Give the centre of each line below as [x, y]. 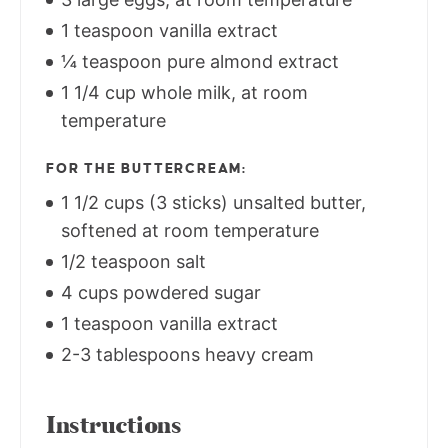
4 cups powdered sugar [158, 292]
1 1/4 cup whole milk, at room [182, 92]
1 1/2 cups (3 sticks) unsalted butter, [211, 202]
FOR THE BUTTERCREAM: [146, 168]
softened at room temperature [190, 230]
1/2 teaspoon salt [131, 261]
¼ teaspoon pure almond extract [197, 61]
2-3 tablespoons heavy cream [185, 354]
